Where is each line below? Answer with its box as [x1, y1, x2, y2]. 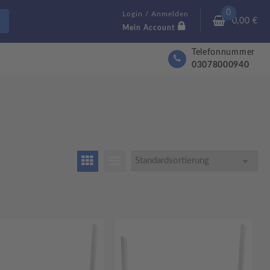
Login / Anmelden [122, 10, 189, 18]
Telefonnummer [191, 48, 255, 57]
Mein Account [122, 24, 175, 32]
